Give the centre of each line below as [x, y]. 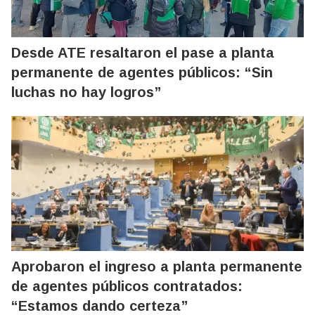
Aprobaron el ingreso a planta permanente [157, 267]
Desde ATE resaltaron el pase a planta [143, 53]
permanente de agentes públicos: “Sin [142, 73]
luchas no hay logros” [86, 92]
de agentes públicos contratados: [127, 287]
